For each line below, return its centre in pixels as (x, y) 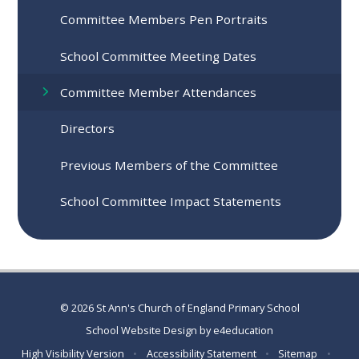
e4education (243, 331)
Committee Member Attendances (159, 93)
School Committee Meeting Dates (159, 56)
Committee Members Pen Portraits (164, 20)
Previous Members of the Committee (169, 165)
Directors (88, 129)
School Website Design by (149, 331)
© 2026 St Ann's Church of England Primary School (179, 307)
